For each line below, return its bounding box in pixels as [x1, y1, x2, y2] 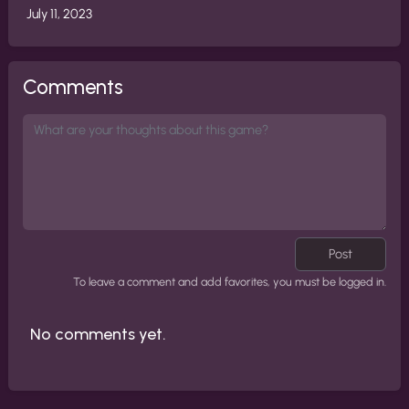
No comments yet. [30, 324, 166, 344]
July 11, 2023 [26, 5, 92, 22]
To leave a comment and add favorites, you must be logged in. [73, 275, 386, 288]
